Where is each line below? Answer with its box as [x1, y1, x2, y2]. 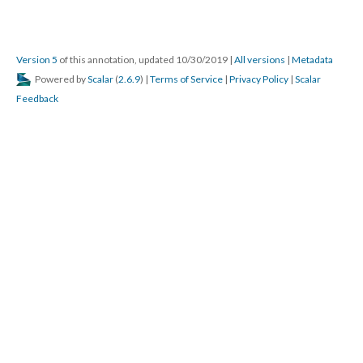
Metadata [292, 53, 333, 66]
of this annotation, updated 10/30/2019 [58, 53, 229, 66]
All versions [234, 53, 285, 66]
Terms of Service [150, 73, 223, 85]
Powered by [33, 73, 88, 85]
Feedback [16, 92, 58, 105]
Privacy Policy [229, 73, 288, 85]
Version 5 [16, 53, 58, 66]
